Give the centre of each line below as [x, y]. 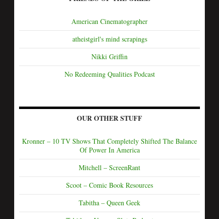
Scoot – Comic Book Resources [109, 185]
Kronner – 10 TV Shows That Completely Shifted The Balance [109, 141]
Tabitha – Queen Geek [109, 202]
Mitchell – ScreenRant [109, 167]
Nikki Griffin [109, 56]
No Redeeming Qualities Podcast [109, 74]
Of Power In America [109, 150]
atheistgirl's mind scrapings [109, 39]
